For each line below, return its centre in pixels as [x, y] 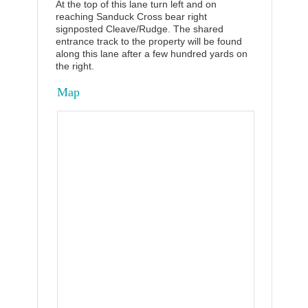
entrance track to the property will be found [149, 41]
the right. [75, 66]
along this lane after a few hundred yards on [152, 54]
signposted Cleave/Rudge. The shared [140, 29]
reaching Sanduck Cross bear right [131, 16]
